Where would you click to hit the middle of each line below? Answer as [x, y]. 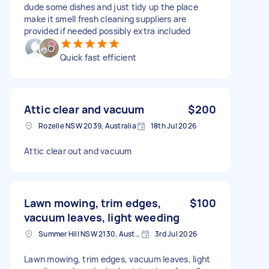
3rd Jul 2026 [176, 234]
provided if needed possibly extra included [107, 31]
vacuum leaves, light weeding [102, 217]
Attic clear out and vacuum [78, 151]
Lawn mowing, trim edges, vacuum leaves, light [117, 259]
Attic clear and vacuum [84, 109]
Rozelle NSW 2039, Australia [87, 125]
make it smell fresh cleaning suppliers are [105, 19]
